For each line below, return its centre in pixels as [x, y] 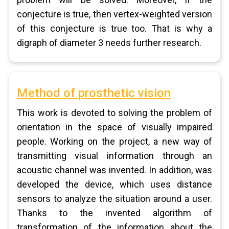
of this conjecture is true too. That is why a [114, 28]
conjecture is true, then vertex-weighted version [114, 14]
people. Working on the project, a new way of [114, 141]
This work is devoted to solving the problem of [114, 113]
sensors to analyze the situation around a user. [114, 199]
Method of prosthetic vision [94, 93]
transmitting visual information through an [114, 156]
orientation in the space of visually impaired [114, 127]
